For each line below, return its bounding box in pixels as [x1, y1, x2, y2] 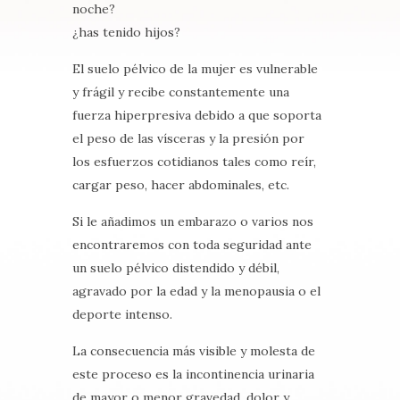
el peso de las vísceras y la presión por [71, 130, 304, 147]
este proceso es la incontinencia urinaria [71, 366, 314, 383]
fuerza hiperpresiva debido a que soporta [71, 107, 321, 124]
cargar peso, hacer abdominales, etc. [71, 177, 289, 194]
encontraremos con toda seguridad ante [71, 237, 312, 254]
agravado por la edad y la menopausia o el [71, 283, 321, 300]
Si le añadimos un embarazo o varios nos [71, 213, 313, 230]
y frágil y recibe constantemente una [71, 84, 289, 101]
